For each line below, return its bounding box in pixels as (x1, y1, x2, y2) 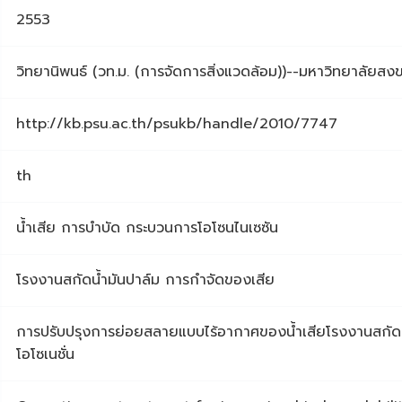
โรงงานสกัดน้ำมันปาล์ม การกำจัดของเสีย (16, 269, 275, 292)
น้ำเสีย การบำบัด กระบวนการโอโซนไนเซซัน (16, 217, 278, 240)
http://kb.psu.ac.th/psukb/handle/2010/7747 (16, 113, 337, 135)
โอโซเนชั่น (16, 344, 74, 366)
